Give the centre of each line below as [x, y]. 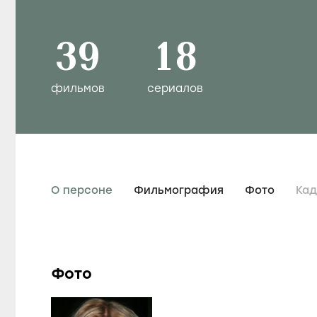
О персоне [82, 190]
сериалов [175, 88]
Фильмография [179, 190]
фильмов [78, 88]
